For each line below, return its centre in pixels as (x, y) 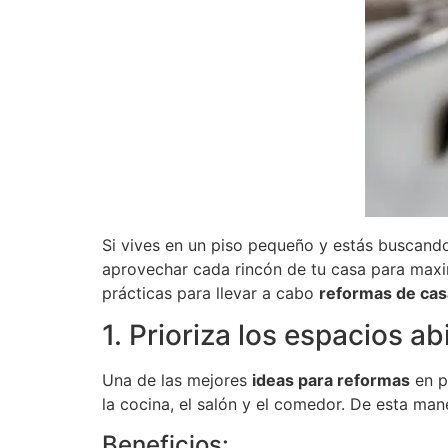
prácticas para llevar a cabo (210, 292)
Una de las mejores (177, 380)
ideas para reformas (331, 380)
